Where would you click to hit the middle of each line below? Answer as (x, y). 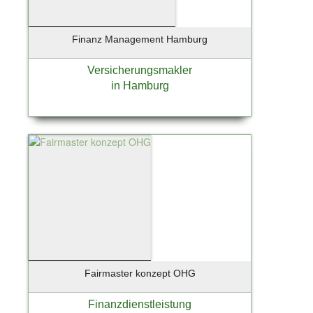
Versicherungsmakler (140, 70)
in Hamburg (140, 85)
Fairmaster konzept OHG (140, 273)
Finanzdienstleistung (140, 304)
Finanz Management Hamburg (140, 39)
